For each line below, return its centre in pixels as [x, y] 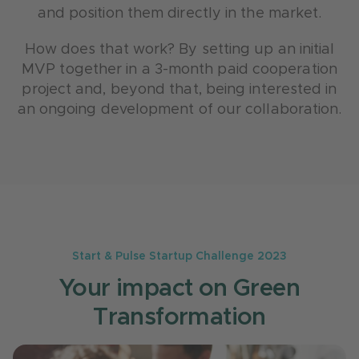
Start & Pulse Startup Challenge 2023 [179, 256]
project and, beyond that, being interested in [179, 90]
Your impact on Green [179, 288]
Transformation [179, 317]
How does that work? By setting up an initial [179, 50]
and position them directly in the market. [179, 14]
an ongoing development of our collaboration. [179, 110]
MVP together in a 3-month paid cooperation [179, 70]
